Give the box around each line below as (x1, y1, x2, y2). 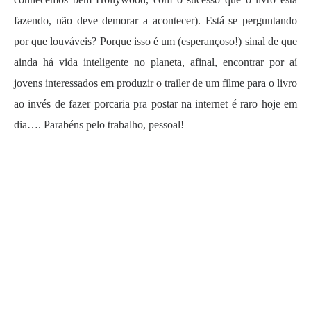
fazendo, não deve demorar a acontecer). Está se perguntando (14, 15, 297, 26)
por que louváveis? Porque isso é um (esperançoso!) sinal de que (14, 35, 297, 47)
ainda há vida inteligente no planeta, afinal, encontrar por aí (14, 56, 297, 68)
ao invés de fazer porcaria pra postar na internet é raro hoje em (14, 98, 297, 110)
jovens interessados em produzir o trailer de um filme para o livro (14, 77, 297, 89)
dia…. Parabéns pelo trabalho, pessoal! (14, 119, 184, 131)
